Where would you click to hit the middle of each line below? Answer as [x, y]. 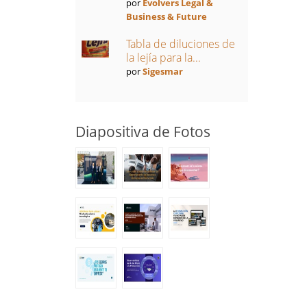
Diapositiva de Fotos [143, 132]
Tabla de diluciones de [180, 44]
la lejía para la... [163, 58]
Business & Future [166, 16]
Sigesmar [162, 71]
